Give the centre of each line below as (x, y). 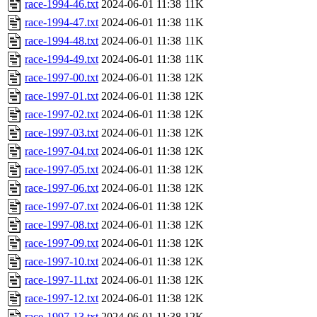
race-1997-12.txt (62, 299)
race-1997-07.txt (62, 207)
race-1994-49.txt (62, 59)
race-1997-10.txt (62, 262)
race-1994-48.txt (62, 41)
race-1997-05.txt (62, 170)
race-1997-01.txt (62, 96)
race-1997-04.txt (62, 151)
